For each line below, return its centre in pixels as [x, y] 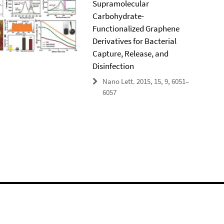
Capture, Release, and [130, 53]
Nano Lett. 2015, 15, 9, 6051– [145, 81]
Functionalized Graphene [136, 28]
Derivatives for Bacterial [134, 41]
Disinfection [113, 66]
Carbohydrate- [118, 16]
